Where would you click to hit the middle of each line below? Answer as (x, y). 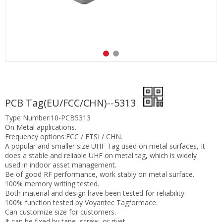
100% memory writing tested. (52, 184)
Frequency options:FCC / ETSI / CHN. (64, 137)
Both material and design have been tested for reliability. (95, 193)
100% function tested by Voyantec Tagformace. (81, 202)
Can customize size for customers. (60, 212)
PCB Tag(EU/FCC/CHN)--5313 (72, 103)
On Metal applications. (41, 127)
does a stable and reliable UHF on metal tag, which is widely (101, 155)
